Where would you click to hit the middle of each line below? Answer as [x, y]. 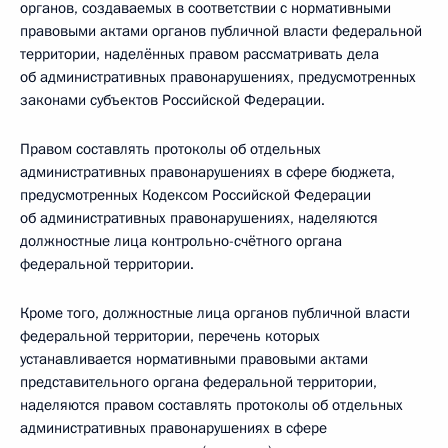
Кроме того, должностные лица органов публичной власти [215, 313]
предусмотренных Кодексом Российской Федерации [195, 195]
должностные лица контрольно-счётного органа [181, 241]
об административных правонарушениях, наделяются [199, 218]
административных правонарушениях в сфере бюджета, [207, 172]
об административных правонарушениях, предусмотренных [218, 77]
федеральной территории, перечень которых [170, 336]
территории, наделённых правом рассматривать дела [199, 54]
